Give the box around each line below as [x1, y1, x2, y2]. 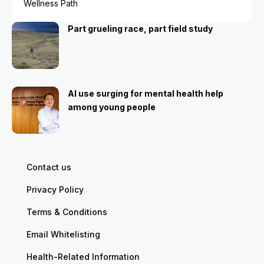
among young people [68, 102, 156, 112]
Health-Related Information [27, 252, 140, 262]
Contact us [27, 162, 71, 172]
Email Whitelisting [27, 229, 100, 239]
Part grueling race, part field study [68, 24, 213, 34]
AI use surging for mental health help [68, 88, 223, 98]
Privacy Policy [27, 184, 84, 194]
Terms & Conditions [27, 207, 107, 217]
